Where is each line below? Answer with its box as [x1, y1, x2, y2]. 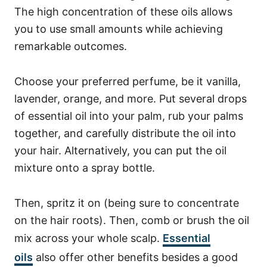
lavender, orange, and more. [14, 92, 159, 105]
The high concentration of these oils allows [14, 5, 232, 18]
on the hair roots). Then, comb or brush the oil [14, 214, 249, 226]
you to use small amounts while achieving [14, 23, 223, 35]
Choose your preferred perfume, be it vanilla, [14, 75, 241, 88]
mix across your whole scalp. [14, 232, 160, 244]
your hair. [14, 144, 64, 157]
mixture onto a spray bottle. [14, 162, 155, 174]
